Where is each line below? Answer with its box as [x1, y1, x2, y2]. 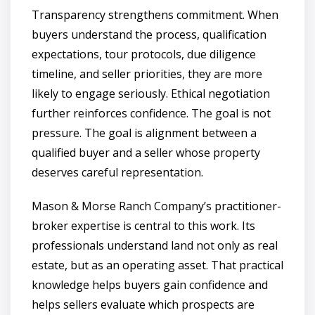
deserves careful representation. [32, 164, 203, 180]
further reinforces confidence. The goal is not [32, 105, 271, 121]
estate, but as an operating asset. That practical [32, 257, 283, 273]
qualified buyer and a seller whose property [32, 144, 260, 160]
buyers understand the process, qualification [32, 26, 266, 42]
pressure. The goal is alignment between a [32, 124, 257, 141]
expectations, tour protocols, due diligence [32, 46, 256, 62]
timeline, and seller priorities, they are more [32, 65, 262, 82]
